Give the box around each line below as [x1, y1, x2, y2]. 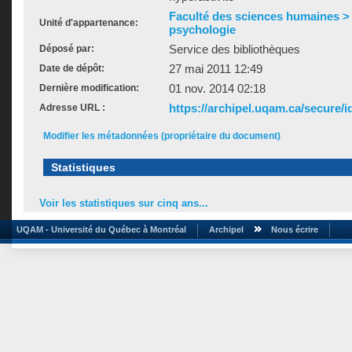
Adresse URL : [39, 102, 105, 113]
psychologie [169, 23, 236, 36]
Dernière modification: [39, 82, 139, 93]
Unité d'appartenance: [39, 17, 138, 28]
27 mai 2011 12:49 [169, 62, 262, 75]
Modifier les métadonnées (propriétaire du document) [43, 130, 280, 141]
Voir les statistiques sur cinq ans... [39, 197, 208, 210]
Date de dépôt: [39, 63, 104, 74]
